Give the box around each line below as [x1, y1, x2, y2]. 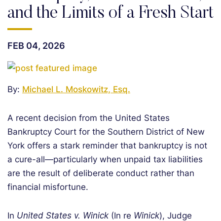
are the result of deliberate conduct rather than [7, 168, 194, 178]
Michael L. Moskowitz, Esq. [22, 84, 130, 94]
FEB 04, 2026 [7, 40, 65, 51]
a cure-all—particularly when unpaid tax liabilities [7, 154, 203, 164]
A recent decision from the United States [7, 113, 170, 123]
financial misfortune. [7, 182, 88, 192]
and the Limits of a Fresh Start [7, 5, 214, 22]
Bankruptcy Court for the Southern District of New [7, 127, 205, 137]
